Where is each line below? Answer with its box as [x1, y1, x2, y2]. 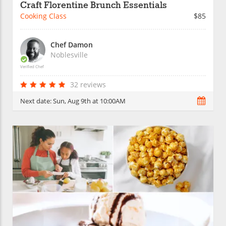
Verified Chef [20, 63, 44, 69]
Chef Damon [50, 39, 93, 49]
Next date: [20, 96, 53, 105]
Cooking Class [20, 11, 67, 21]
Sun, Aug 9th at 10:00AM [53, 96, 126, 105]
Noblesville [50, 49, 88, 60]
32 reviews [70, 79, 106, 89]
